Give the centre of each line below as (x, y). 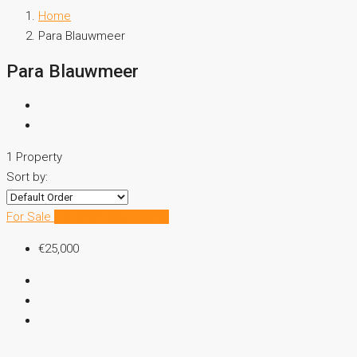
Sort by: (27, 177)
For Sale (30, 217)
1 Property (34, 157)
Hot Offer (80, 217)
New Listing (138, 217)
